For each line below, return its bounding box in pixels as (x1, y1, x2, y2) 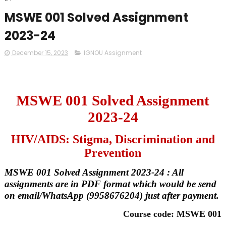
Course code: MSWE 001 (123, 209, 222, 219)
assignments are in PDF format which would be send (4, 179, 216, 189)
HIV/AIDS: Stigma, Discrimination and (11, 133, 215, 146)
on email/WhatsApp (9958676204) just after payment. (4, 190, 219, 201)
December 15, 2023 (12, 48, 68, 57)
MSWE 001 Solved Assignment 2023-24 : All (4, 167, 184, 178)
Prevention (84, 146, 142, 159)
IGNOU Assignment (83, 48, 142, 57)
